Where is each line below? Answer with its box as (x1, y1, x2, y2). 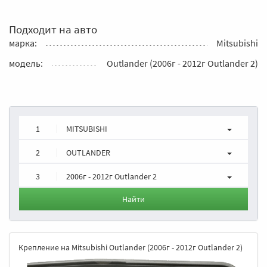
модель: (9, 57, 43, 69)
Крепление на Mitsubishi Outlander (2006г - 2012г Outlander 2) (18, 242, 243, 253)
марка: (9, 36, 37, 49)
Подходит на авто (9, 21, 97, 36)
